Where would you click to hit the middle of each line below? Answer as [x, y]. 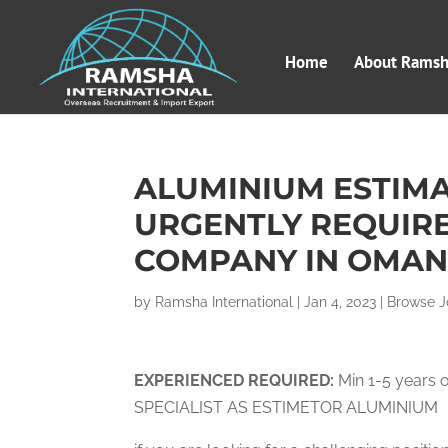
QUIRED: [302, 380]
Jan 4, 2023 [340, 302]
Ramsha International [224, 302]
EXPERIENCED [191, 380]
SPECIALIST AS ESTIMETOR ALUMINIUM [286, 407]
